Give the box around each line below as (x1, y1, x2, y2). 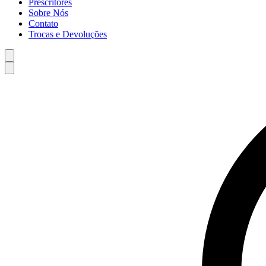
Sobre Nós (28, 8, 68, 18)
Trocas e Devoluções (28, 29, 107, 39)
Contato (28, 18, 58, 28)
